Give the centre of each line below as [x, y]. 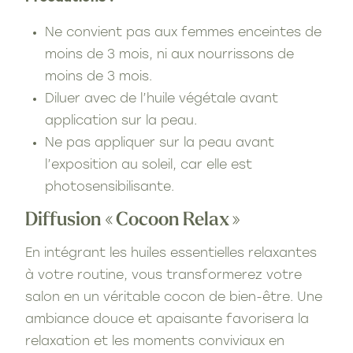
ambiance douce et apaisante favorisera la [167, 320]
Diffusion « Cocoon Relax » [133, 220]
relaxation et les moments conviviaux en [155, 342]
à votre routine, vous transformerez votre [163, 275]
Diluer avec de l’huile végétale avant [162, 99]
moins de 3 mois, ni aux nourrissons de [169, 55]
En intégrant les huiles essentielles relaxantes [171, 253]
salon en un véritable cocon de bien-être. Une [174, 297]
